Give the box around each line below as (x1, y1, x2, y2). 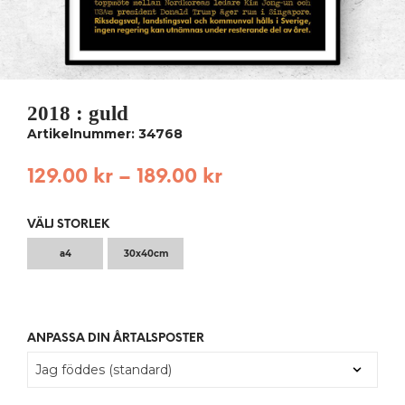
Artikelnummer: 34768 (27, 126, 183, 143)
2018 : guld (27, 101, 128, 126)
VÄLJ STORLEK (27, 219, 109, 231)
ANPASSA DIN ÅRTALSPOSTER (27, 333, 204, 345)
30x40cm (123, 248, 168, 260)
